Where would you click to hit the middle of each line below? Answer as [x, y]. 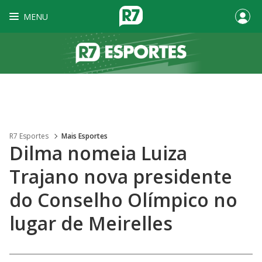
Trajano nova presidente [121, 176]
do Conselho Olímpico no [123, 200]
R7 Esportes [29, 136]
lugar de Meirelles [91, 223]
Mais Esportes [85, 136]
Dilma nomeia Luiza [98, 153]
